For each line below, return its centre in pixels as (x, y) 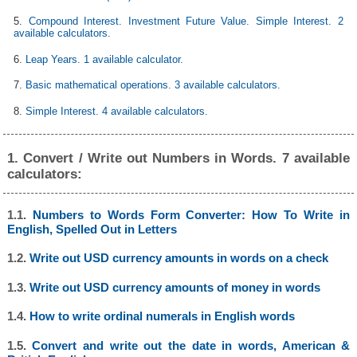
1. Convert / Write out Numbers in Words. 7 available (178, 159)
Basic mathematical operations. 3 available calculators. (153, 85)
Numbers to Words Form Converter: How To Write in (191, 215)
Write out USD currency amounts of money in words (175, 287)
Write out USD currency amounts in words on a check (178, 258)
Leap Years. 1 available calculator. (105, 59)
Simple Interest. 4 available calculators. (117, 111)
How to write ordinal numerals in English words (162, 316)
